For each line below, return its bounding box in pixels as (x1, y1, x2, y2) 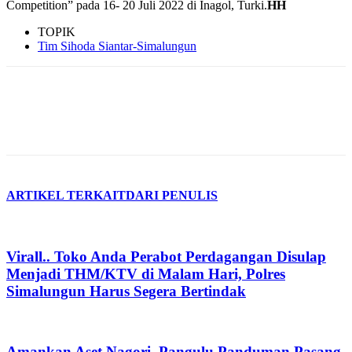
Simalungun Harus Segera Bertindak (6, 282, 246, 299)
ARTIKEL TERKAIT (6, 188, 126, 202)
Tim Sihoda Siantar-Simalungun (38, 38, 196, 53)
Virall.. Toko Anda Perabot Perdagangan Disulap (6, 247, 326, 265)
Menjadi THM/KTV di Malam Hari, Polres (6, 265, 285, 282)
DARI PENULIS (126, 188, 218, 202)
